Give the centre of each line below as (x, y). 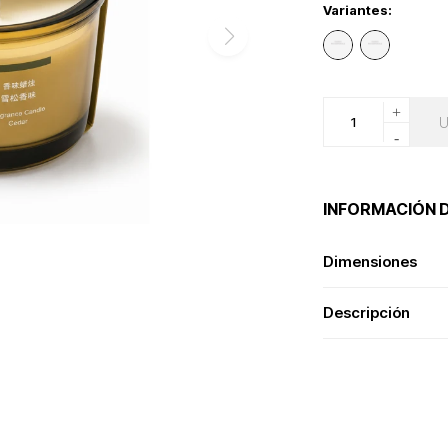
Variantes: (358, 10)
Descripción (367, 312)
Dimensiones (370, 261)
